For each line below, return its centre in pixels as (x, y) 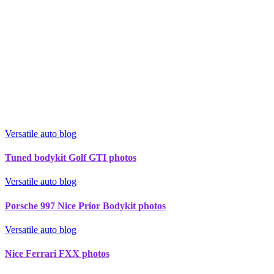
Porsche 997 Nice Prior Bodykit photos (85, 206)
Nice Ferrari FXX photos (57, 254)
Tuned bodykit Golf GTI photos (71, 158)
